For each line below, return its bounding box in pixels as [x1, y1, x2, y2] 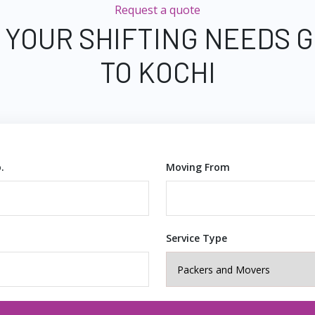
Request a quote [115, 2, 200, 18]
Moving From [166, 160, 230, 174]
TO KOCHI [99, 55, 216, 89]
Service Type [166, 231, 227, 245]
